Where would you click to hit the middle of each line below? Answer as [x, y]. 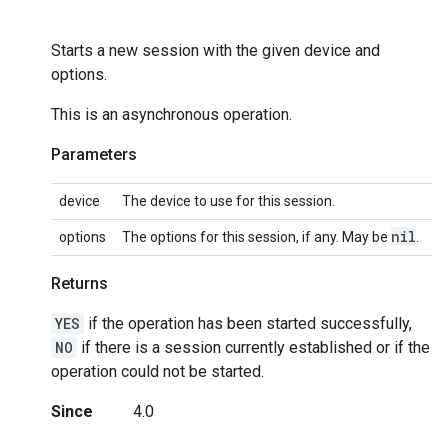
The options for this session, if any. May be [256, 236]
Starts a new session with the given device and [215, 50]
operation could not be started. [157, 371]
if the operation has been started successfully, [248, 323]
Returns [79, 283]
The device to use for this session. [228, 200]
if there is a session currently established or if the [253, 347]
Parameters [94, 154]
